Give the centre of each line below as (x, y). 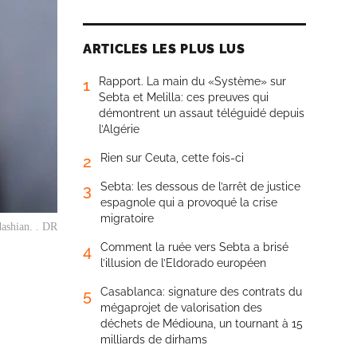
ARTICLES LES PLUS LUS (164, 49)
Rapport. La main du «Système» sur (192, 81)
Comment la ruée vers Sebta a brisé (194, 247)
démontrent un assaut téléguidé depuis (202, 113)
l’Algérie (119, 129)
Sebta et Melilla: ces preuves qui (184, 97)
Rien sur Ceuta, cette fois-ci (172, 158)
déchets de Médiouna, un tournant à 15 (202, 324)
